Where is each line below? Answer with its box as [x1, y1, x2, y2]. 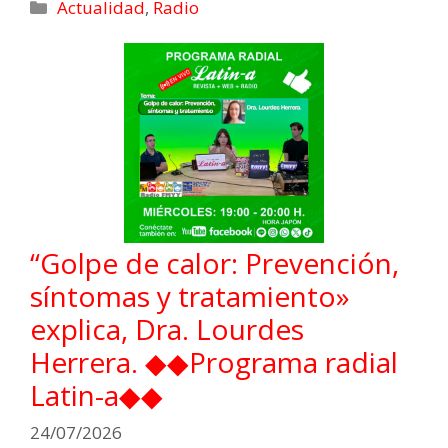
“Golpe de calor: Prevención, [30, 243, 399, 282]
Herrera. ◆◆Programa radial [30, 342, 398, 381]
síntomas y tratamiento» [30, 276, 350, 315]
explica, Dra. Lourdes [30, 309, 304, 348]
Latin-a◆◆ [30, 375, 163, 414]
